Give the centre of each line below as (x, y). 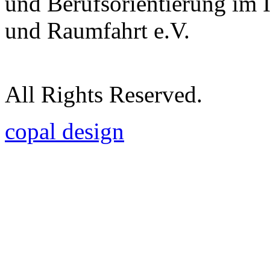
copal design (64, 131)
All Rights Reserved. (104, 94)
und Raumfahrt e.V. (97, 30)
